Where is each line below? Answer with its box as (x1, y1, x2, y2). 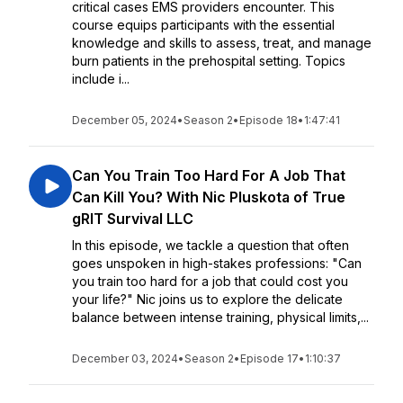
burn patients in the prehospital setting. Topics (72, 53, 345, 68)
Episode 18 (239, 113, 298, 127)
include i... (72, 71, 130, 86)
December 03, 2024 (72, 352, 178, 365)
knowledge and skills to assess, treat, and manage (72, 35, 372, 50)
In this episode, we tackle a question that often (72, 237, 349, 253)
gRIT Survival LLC (72, 210, 193, 228)
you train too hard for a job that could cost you (72, 273, 348, 289)
